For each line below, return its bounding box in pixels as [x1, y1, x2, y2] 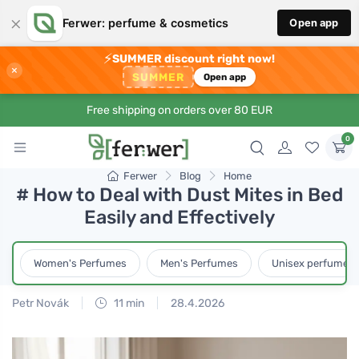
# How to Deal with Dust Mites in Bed [16, 184, 343, 206]
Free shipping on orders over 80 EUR [87, 103, 272, 117]
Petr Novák [12, 296, 69, 310]
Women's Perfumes [34, 256, 127, 269]
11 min [111, 296, 144, 310]
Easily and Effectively [84, 206, 275, 228]
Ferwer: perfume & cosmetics [62, 16, 228, 30]
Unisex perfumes [272, 256, 354, 269]
